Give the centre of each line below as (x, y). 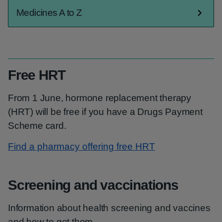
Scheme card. (37, 126)
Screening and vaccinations (93, 185)
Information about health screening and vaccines (109, 208)
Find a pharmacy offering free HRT (82, 146)
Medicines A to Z (49, 13)
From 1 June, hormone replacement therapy (100, 98)
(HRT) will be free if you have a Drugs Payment (105, 112)
